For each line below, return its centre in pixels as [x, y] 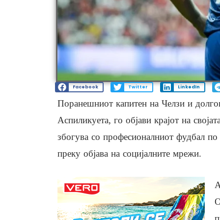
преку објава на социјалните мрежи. [129, 154]
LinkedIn [189, 87]
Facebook [85, 87]
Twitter [138, 87]
